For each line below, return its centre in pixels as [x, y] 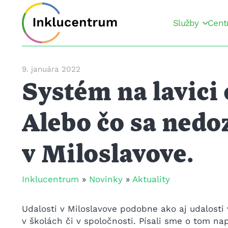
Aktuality [151, 179]
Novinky [106, 179]
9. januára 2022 [51, 69]
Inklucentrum [50, 179]
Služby [186, 23]
